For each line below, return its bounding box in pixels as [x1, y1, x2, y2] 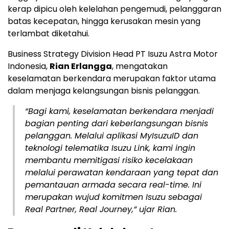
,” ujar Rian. [132, 203, 177, 216]
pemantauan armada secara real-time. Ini [25, 179, 201, 191]
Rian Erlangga [50, 60, 112, 73]
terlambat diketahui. [8, 28, 89, 40]
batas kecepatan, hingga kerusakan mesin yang [8, 15, 200, 28]
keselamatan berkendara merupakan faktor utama [8, 73, 216, 85]
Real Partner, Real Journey [25, 203, 132, 216]
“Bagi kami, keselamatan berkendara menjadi [25, 105, 214, 118]
